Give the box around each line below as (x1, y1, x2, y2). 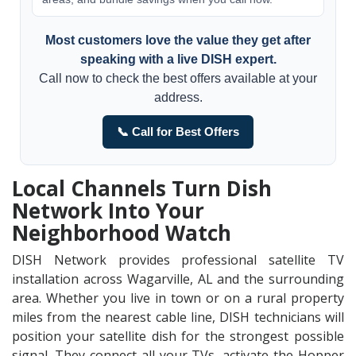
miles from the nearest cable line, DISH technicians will (12, 308, 344, 326)
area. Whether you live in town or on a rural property (12, 289, 344, 307)
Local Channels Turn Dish (12, 174, 272, 203)
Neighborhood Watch (12, 219, 231, 247)
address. (153, 91, 203, 104)
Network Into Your (12, 196, 204, 225)
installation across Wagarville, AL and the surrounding (12, 270, 344, 288)
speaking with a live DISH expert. (79, 52, 277, 66)
